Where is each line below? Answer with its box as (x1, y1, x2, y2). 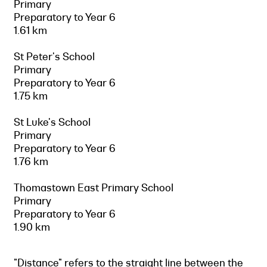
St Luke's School (14, 115, 91, 129)
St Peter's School (14, 49, 95, 63)
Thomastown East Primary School (14, 181, 173, 194)
